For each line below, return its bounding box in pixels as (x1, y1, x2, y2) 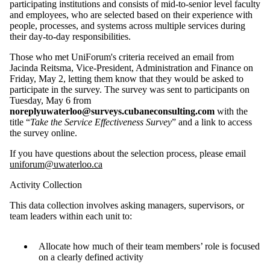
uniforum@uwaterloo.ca (10, 159, 102, 169)
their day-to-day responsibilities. (10, 31, 136, 42)
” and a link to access (172, 116, 252, 127)
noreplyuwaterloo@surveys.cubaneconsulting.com (10, 105, 215, 116)
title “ (10, 116, 30, 127)
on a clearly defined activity (39, 251, 150, 262)
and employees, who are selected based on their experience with (10, 9, 253, 20)
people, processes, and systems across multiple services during (10, 20, 245, 31)
